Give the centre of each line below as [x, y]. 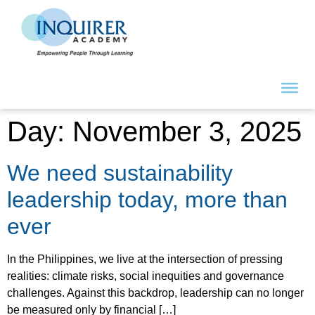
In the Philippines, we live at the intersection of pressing [145, 259]
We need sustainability [120, 173]
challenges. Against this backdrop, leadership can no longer [155, 293]
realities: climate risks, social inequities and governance [146, 276]
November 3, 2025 [187, 131]
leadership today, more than [147, 200]
